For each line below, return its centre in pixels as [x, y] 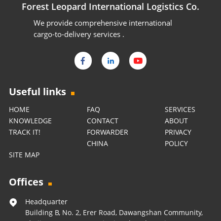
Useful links [37, 91]
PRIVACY [178, 132]
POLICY [176, 143]
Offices [26, 182]
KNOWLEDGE [30, 120]
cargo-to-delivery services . [79, 34]
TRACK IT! [24, 132]
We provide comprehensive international [103, 22]
